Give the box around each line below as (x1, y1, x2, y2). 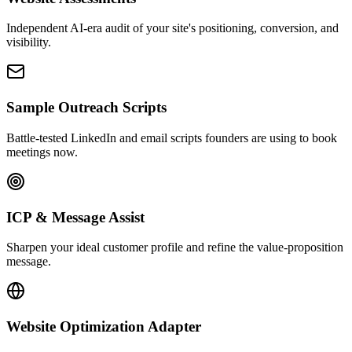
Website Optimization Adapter (6, 317, 201, 335)
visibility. (6, 35, 51, 49)
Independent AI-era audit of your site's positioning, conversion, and (6, 21, 339, 35)
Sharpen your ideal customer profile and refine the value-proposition (6, 240, 343, 255)
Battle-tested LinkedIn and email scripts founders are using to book (6, 130, 337, 145)
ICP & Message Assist (6, 208, 145, 225)
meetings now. (6, 145, 78, 159)
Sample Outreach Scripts (6, 99, 167, 116)
